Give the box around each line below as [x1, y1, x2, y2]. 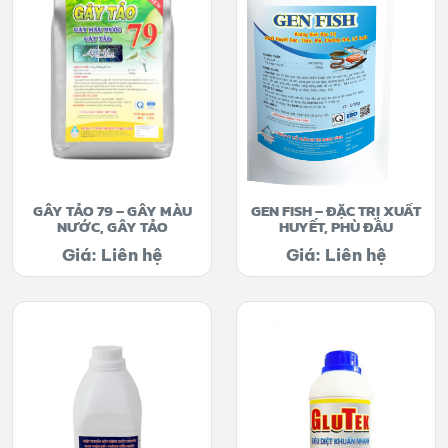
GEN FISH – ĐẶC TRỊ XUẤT [251, 199, 421, 222]
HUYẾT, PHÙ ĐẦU [279, 215, 393, 238]
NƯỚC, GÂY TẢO [56, 215, 168, 238]
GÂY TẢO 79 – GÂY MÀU [32, 199, 192, 222]
